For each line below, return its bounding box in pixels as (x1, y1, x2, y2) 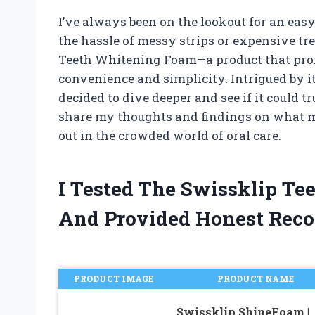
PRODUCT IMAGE (73, 273, 153, 285)
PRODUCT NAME (217, 273, 295, 285)
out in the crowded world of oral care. (58, 127, 281, 144)
